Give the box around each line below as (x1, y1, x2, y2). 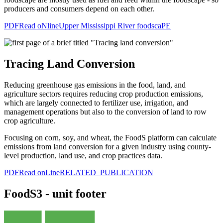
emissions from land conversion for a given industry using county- (4, 142, 211, 151)
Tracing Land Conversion (4, 57, 138, 71)
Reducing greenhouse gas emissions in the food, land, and (4, 81, 186, 90)
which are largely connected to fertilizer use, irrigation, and (4, 99, 188, 108)
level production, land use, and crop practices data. (4, 151, 162, 160)
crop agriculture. (4, 116, 55, 125)
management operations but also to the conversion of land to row (4, 108, 207, 116)
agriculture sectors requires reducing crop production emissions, (4, 90, 203, 99)
